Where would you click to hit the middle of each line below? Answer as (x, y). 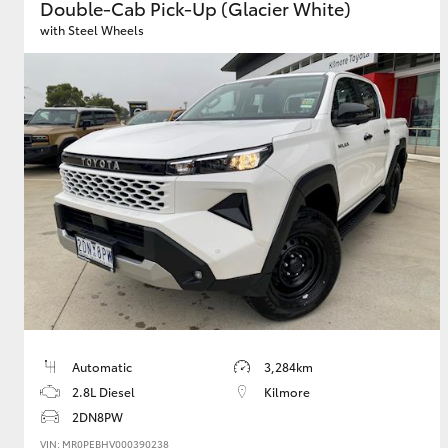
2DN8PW (97, 417)
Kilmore (287, 392)
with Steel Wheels (92, 29)
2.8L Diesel (103, 392)
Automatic (102, 367)
